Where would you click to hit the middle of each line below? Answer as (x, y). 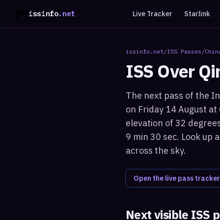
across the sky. (156, 151)
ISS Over (162, 71)
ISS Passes (184, 51)
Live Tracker (152, 14)
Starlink (197, 14)
